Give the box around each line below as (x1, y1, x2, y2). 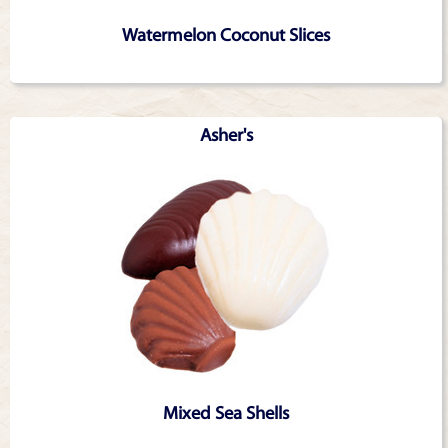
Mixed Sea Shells (163, 402, 289, 424)
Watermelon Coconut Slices (122, 25, 330, 47)
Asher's (199, 124, 253, 146)
